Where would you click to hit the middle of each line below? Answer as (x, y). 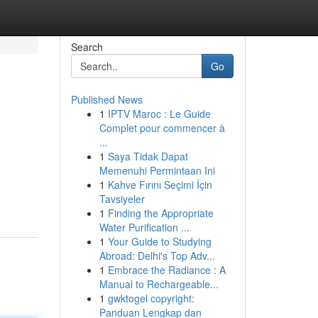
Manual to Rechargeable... (159, 284)
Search (87, 47)
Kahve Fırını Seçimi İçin (160, 185)
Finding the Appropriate (160, 213)
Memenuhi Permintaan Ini (157, 170)
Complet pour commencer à (162, 128)
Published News (106, 99)
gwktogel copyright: (151, 298)
